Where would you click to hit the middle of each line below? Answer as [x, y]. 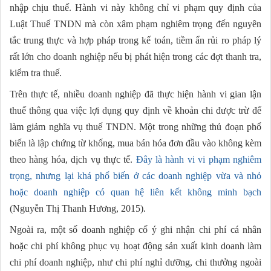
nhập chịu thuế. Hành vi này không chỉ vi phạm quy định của [135, 8]
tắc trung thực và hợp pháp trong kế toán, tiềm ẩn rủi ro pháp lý [135, 41]
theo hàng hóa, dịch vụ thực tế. [73, 160]
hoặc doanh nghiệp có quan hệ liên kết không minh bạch [135, 192]
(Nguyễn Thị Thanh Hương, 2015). [78, 209]
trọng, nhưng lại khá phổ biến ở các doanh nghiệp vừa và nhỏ [135, 176]
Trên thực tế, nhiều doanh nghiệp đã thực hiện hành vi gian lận [135, 94]
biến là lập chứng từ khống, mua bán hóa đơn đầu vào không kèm [135, 143]
